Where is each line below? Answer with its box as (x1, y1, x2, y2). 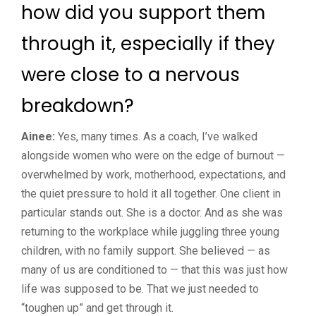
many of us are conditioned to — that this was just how (21, 262, 288, 276)
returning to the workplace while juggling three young (21, 224, 279, 238)
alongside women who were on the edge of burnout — (21, 148, 285, 162)
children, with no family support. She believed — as (21, 243, 270, 257)
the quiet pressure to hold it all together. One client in (21, 186, 281, 200)
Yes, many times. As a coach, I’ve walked (55, 129, 257, 143)
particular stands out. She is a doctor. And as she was (21, 205, 283, 219)
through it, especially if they (21, 30, 275, 56)
